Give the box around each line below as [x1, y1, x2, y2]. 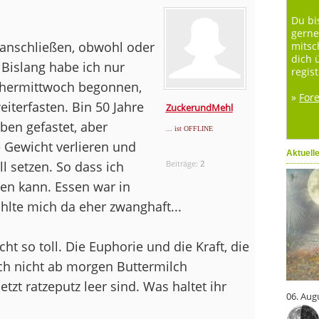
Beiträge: [165, 157, 200, 169]
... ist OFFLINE [165, 124, 213, 132]
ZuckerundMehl [165, 100, 233, 114]
